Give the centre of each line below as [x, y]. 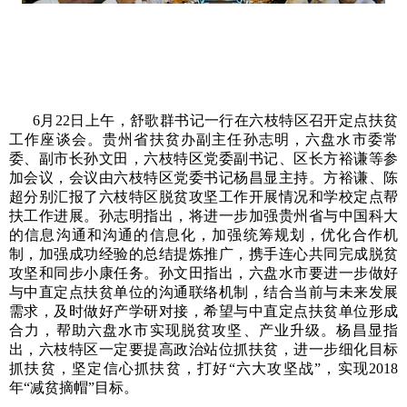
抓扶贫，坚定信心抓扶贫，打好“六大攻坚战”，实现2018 [203, 369]
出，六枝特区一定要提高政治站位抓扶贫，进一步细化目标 [203, 350]
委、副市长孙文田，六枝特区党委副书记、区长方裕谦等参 [203, 159]
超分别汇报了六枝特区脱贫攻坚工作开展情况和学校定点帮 [203, 197]
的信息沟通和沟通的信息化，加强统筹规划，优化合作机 [203, 235]
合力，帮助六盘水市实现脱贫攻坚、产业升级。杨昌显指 [203, 331]
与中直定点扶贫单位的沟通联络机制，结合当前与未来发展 [203, 293]
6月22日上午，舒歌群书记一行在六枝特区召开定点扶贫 [215, 121]
